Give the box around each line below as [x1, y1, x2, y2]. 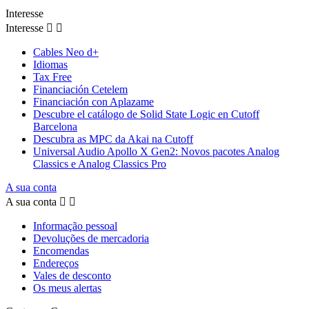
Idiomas [33, 59, 68, 71]
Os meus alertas [33, 282, 101, 295]
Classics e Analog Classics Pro [33, 158, 166, 170]
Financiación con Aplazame [33, 96, 154, 108]
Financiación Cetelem [33, 83, 128, 96]
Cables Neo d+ [33, 46, 99, 59]
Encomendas [33, 245, 89, 257]
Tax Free [33, 71, 72, 83]
